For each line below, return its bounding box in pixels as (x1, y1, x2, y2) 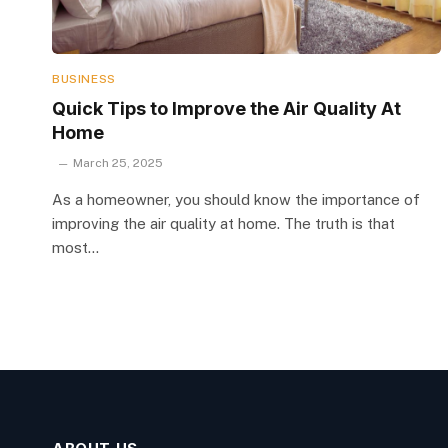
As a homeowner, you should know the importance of (52, 190, 420, 208)
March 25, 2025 (73, 155, 163, 170)
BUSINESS (52, 71, 116, 86)
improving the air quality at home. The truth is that (52, 214, 395, 232)
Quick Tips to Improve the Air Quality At (52, 97, 401, 119)
